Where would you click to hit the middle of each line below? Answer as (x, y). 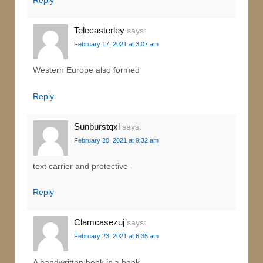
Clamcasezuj (99, 222)
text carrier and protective (80, 166)
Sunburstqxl (97, 126)
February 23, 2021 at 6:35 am (116, 236)
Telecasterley (99, 30)
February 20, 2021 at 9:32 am (116, 140)
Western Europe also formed (86, 70)
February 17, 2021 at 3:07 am (116, 44)
